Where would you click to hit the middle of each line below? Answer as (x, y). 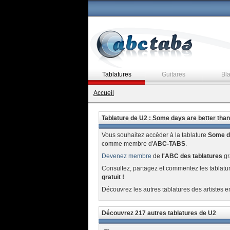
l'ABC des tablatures (192, 156)
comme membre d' (127, 144)
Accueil (104, 93)
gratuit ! (113, 177)
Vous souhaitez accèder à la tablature (155, 135)
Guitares (174, 74)
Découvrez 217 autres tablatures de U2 (159, 213)
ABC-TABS (169, 144)
